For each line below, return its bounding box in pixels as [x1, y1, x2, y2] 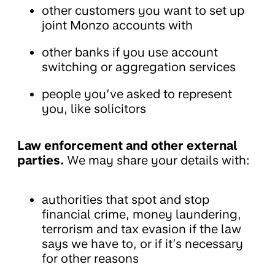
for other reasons [42, 251, 139, 266]
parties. [17, 153, 64, 168]
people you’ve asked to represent [42, 87, 232, 102]
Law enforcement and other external [17, 138, 237, 153]
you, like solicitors [42, 101, 146, 117]
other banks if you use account [42, 45, 218, 60]
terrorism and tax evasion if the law [42, 222, 241, 237]
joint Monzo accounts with [42, 18, 193, 33]
